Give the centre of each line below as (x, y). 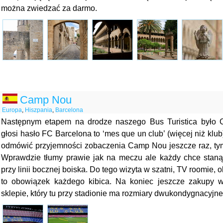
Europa (12, 110)
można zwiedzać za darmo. (49, 8)
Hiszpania (39, 110)
